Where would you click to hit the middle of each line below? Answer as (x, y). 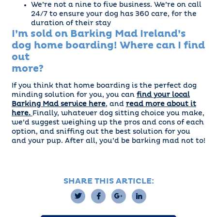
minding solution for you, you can (74, 95)
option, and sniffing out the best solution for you (101, 132)
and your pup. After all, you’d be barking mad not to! (108, 141)
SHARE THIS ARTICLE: (108, 181)
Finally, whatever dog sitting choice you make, (118, 113)
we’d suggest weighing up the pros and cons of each (108, 123)
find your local (163, 95)
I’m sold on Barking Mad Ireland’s (99, 34)
